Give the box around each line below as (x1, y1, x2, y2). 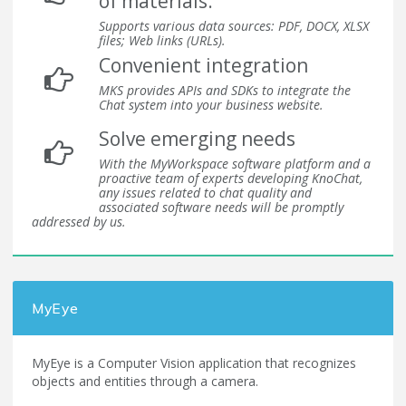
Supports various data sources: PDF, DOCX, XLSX (99, 17, 369, 35)
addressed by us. (32, 213, 126, 231)
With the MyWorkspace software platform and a (99, 155, 371, 173)
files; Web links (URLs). (99, 32, 226, 50)
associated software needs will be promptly (99, 198, 343, 217)
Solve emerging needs (99, 126, 295, 152)
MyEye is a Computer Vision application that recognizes (32, 353, 356, 372)
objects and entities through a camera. (32, 372, 258, 390)
